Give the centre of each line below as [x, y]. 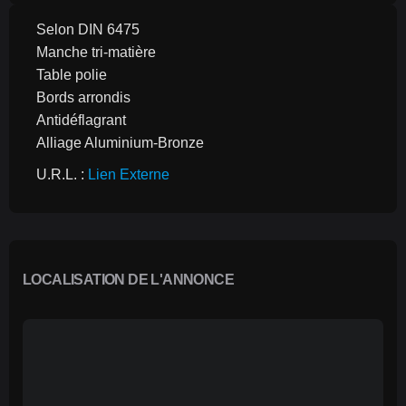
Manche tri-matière [96, 52]
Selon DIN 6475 [88, 29]
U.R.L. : [62, 174]
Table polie [72, 75]
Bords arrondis [83, 97]
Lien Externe [129, 174]
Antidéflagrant [81, 120]
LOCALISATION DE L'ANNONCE [128, 280]
